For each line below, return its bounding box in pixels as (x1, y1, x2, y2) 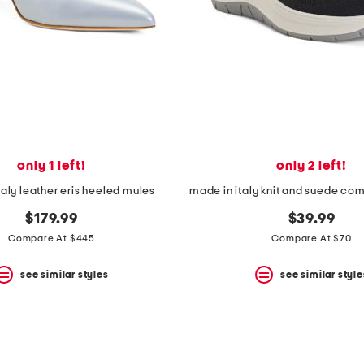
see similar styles (20, 269, 109, 279)
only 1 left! (17, 159, 86, 173)
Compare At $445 (8, 233, 95, 244)
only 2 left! (276, 159, 347, 173)
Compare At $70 (271, 233, 352, 244)
